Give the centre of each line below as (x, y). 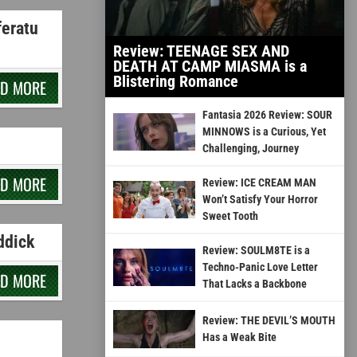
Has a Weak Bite (239, 337)
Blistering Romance (176, 82)
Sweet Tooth (230, 216)
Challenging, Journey (250, 149)
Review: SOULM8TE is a (256, 251)
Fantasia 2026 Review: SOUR (267, 115)
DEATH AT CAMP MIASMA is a (210, 67)
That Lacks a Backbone (254, 284)
